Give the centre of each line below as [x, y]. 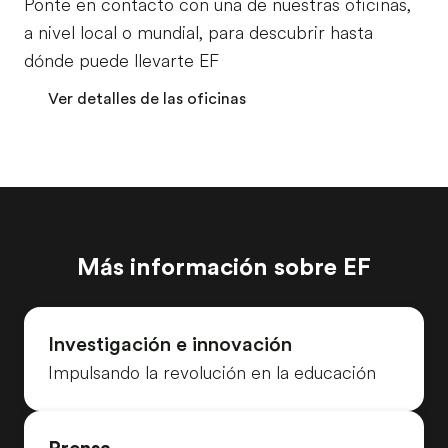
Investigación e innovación [170, 344]
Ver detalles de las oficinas [147, 98]
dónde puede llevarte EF [121, 60]
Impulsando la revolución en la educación [212, 372]
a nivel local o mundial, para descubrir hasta [198, 32]
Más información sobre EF [224, 266]
